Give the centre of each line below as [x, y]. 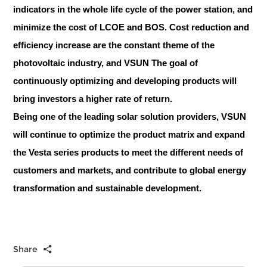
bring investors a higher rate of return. [93, 98]
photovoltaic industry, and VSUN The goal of [106, 63]
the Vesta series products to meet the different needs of [128, 152]
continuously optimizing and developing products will [125, 80]
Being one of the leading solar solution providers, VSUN [130, 116]
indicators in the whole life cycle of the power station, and [133, 9]
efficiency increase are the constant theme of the [114, 45]
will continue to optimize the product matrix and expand [129, 134]
